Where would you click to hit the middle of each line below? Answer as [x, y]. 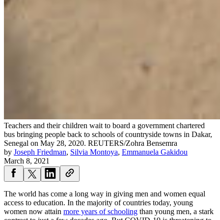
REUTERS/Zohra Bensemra [133, 143]
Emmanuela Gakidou [155, 152]
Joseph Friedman [40, 152]
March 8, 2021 [27, 161]
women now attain [34, 212]
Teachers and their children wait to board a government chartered [104, 126]
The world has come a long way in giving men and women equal [105, 194]
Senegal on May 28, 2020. [45, 143]
